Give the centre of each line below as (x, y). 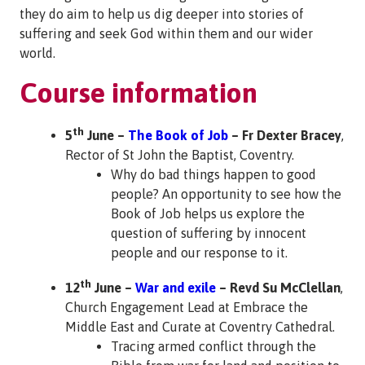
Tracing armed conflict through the (213, 347)
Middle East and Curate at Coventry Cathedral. (200, 327)
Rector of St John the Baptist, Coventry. (180, 155)
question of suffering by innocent (209, 233)
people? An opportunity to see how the (226, 194)
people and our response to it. (199, 253)
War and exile (176, 288)
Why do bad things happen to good (213, 174)
